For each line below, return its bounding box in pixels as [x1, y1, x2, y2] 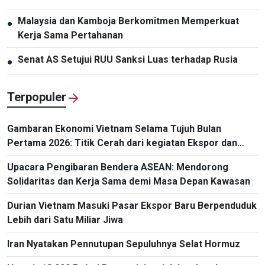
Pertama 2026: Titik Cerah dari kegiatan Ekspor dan [7, 137, 237, 148]
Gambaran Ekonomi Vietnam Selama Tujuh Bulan [7, 122, 221, 134]
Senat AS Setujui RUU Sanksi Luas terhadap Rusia [18, 53, 238, 65]
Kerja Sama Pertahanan [18, 29, 123, 41]
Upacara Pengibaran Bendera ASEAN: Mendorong [7, 161, 228, 173]
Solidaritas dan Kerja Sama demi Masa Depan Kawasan [7, 175, 250, 187]
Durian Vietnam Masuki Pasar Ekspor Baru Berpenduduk [7, 199, 257, 211]
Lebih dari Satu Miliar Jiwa [7, 214, 123, 225]
